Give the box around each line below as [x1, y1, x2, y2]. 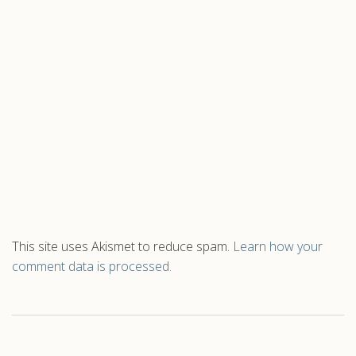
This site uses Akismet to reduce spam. [12, 237, 233, 255]
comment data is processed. [12, 257, 172, 275]
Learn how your [233, 237, 323, 255]
